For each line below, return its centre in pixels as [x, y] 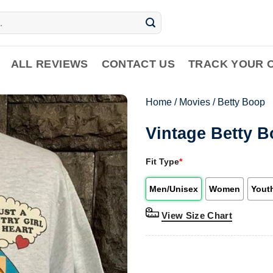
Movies [195, 102]
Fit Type [162, 161]
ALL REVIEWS [49, 64]
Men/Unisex [174, 189]
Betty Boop [241, 102]
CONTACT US [138, 64]
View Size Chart [197, 215]
